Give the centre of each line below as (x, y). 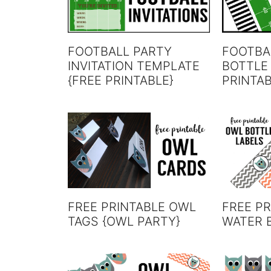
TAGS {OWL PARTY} (124, 222)
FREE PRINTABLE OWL (132, 207)
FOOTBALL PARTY (120, 51)
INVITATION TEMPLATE (134, 66)
